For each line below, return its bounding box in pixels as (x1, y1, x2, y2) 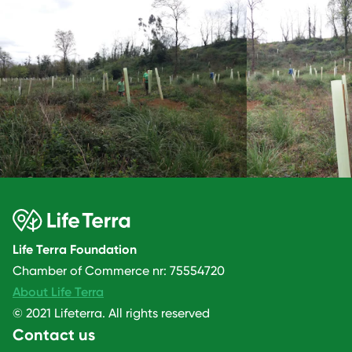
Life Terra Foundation (13, 241, 137, 257)
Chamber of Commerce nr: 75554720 (13, 262, 225, 278)
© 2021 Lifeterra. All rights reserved (13, 305, 210, 321)
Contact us (13, 324, 95, 344)
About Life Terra (13, 284, 104, 299)
